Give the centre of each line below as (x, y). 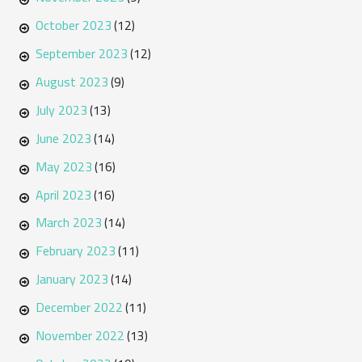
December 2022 (79, 307)
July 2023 (61, 109)
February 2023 (75, 251)
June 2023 (63, 138)
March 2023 (68, 223)
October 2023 (73, 25)
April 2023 (63, 194)
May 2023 (63, 166)
